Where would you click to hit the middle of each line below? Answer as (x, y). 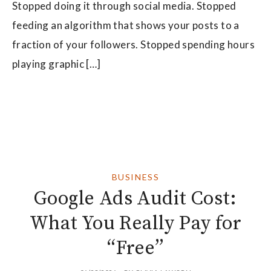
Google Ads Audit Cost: (135, 199)
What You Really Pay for (135, 224)
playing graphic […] (57, 64)
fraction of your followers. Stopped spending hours (133, 44)
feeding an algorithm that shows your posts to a (126, 25)
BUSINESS (135, 177)
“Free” (135, 248)
